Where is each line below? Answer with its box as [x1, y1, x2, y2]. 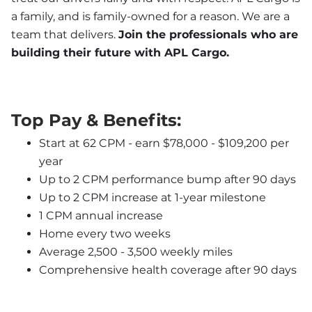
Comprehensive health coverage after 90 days [39, 263, 297, 276]
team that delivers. [11, 27, 118, 41]
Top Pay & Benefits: [11, 109, 181, 130]
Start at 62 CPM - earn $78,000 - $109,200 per [39, 136, 289, 150]
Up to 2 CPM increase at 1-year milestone [39, 190, 266, 204]
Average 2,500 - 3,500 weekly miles [39, 244, 233, 258]
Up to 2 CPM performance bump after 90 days [39, 172, 296, 186]
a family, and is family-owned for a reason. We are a [11, 9, 290, 23]
